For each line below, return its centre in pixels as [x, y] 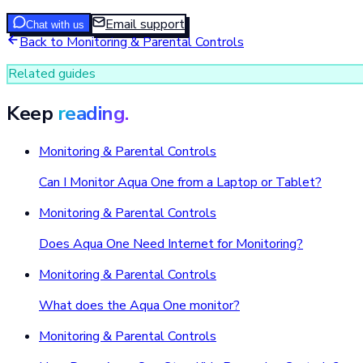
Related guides [51, 74]
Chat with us [55, 24]
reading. [93, 113]
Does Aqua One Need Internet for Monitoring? [171, 243]
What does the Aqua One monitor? [139, 305]
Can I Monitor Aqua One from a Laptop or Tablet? [180, 182]
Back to [43, 42]
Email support [145, 24]
